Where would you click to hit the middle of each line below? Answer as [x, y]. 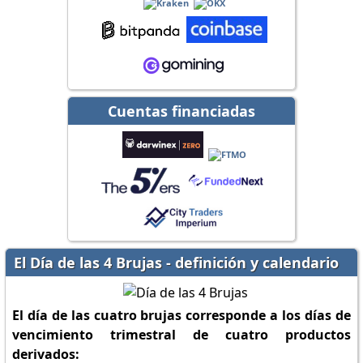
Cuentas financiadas [181, 111]
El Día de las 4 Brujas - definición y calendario [176, 263]
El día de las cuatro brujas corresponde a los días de [181, 315]
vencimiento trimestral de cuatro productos [181, 335]
